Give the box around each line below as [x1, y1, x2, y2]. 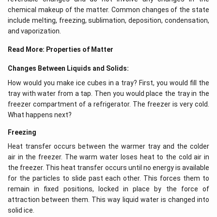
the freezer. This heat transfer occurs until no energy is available [8, 164, 209, 171]
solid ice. [8, 206, 34, 214]
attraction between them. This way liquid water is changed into [8, 196, 209, 203]
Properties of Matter [46, 46, 113, 53]
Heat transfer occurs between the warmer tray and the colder [8, 142, 209, 150]
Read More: [8, 46, 46, 53]
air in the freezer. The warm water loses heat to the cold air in [8, 153, 209, 161]
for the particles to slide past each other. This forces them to [8, 174, 209, 182]
